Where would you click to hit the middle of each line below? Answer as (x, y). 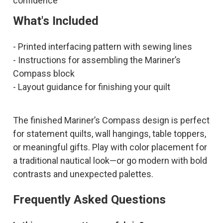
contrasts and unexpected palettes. (83, 174)
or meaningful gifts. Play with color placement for (110, 147)
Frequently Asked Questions (89, 199)
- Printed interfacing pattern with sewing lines (102, 46)
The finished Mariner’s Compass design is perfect (111, 120)
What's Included (56, 21)
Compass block (44, 73)
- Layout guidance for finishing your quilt (91, 87)
